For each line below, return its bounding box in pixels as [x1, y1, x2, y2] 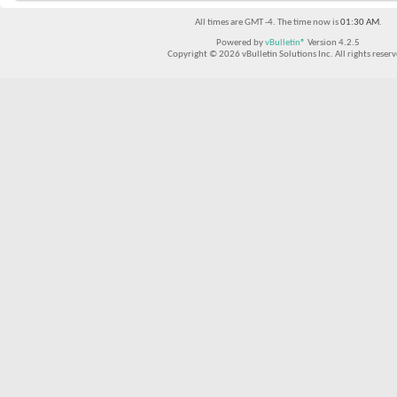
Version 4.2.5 [306, 38, 360, 48]
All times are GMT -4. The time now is [194, 18, 340, 27]
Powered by [216, 38, 265, 48]
